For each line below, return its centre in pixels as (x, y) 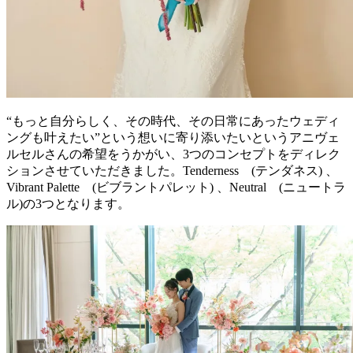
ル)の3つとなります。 (68, 203)
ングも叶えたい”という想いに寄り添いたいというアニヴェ (173, 137)
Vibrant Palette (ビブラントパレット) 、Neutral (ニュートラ (176, 187)
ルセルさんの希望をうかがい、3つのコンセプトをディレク (173, 154)
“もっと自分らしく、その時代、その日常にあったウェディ (173, 121)
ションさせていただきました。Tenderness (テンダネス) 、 (172, 170)
